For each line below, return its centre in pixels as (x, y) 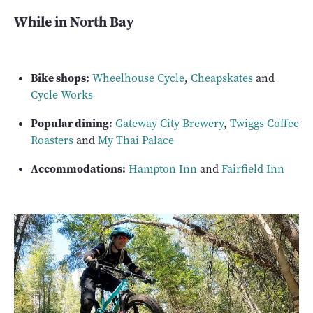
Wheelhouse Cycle (138, 78)
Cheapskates (222, 78)
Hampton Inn (163, 169)
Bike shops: (60, 78)
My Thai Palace (136, 140)
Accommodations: (78, 169)
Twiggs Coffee (264, 124)
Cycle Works (62, 95)
